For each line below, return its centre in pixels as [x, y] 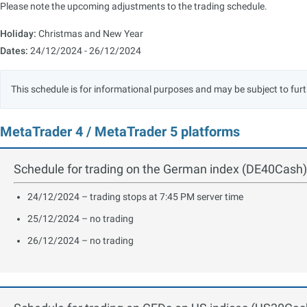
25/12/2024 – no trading [81, 218]
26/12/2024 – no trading [81, 240]
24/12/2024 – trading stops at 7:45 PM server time [135, 196]
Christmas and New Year [90, 33]
